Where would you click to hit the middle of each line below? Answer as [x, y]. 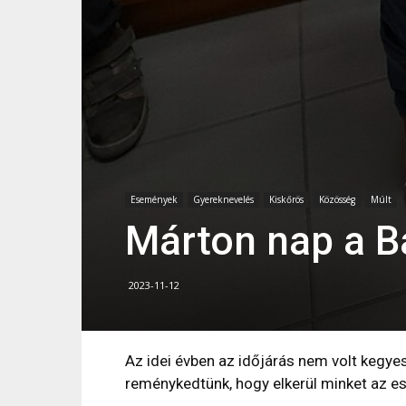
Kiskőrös [286, 199]
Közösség [337, 199]
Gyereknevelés [223, 199]
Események [154, 199]
